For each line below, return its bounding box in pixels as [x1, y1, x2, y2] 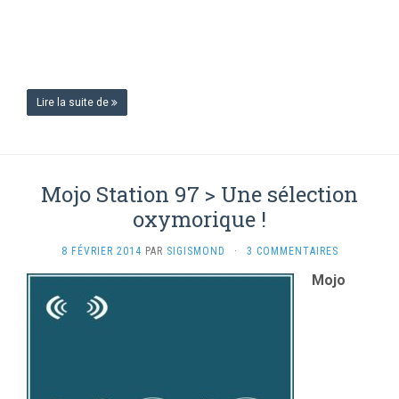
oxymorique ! [133, 204, 266, 233]
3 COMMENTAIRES [246, 244, 338, 257]
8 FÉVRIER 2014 [61, 244, 142, 257]
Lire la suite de [37, 95, 111, 109]
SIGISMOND [166, 244, 225, 257]
